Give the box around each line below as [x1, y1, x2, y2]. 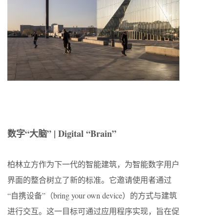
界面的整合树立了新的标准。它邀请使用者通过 [7, 174, 172, 185]
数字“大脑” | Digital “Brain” [7, 127, 116, 140]
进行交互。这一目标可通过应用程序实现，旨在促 [7, 205, 179, 216]
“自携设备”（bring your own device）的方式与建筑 [7, 190, 177, 200]
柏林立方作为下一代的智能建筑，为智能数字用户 [7, 158, 179, 169]
